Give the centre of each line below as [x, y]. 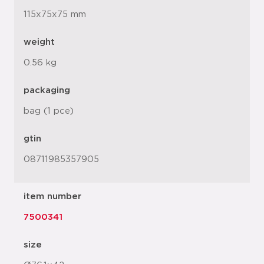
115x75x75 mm [55, 14]
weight [39, 42]
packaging [47, 90]
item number [52, 197]
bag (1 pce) [49, 111]
